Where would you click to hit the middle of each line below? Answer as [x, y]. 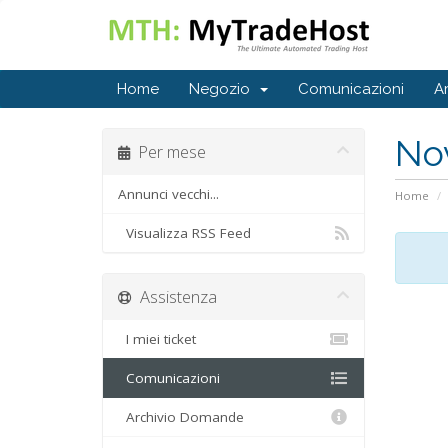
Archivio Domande [181, 417]
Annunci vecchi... [168, 194]
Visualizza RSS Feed [184, 233]
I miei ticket [157, 339]
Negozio [223, 89]
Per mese [168, 151]
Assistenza [174, 296]
